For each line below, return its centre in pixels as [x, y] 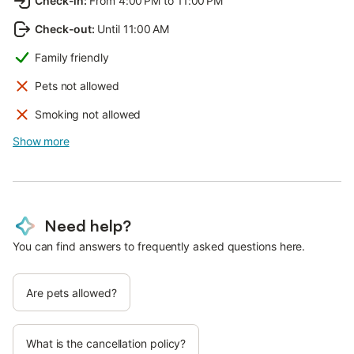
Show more [41, 141]
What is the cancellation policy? [106, 344]
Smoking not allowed [88, 115]
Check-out [64, 29]
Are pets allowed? [72, 293]
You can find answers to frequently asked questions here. [159, 247]
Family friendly [72, 58]
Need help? [88, 226]
